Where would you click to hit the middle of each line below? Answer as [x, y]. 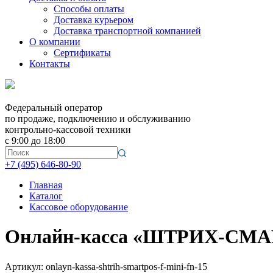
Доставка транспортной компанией [127, 31]
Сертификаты [82, 53]
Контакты [50, 64]
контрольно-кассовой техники [68, 129]
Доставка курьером [94, 20]
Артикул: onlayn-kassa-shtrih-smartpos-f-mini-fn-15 [106, 266]
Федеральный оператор [54, 108]
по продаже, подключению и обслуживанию [98, 119]
